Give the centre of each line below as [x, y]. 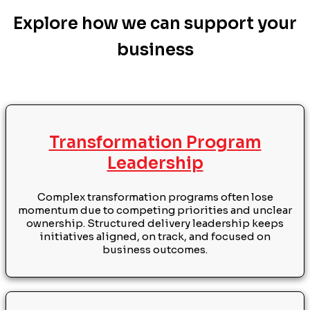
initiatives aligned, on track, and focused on [155, 236]
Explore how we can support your [155, 24]
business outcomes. [155, 249]
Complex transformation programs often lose [155, 197]
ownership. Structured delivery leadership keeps [155, 223]
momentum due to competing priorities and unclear [155, 210]
